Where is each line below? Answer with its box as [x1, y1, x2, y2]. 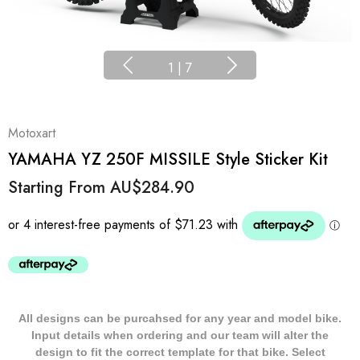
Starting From [8, 176, 110, 199]
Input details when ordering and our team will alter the [31, 329, 329, 342]
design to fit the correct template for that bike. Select [35, 346, 325, 358]
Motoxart [8, 124, 55, 142]
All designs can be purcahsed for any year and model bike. [18, 312, 342, 325]
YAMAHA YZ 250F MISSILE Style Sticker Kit [8, 148, 328, 171]
